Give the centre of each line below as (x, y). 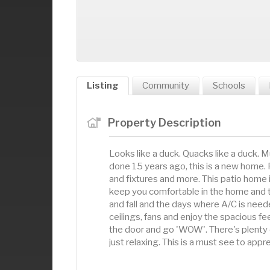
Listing (103, 86)
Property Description (164, 122)
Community (166, 86)
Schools (229, 86)
